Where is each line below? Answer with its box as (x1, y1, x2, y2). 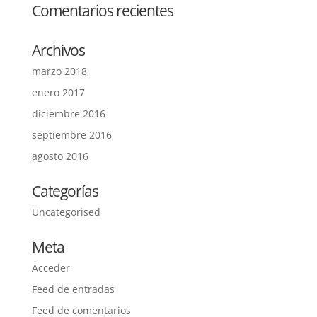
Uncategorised (31, 205, 100, 219)
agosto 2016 (31, 149, 88, 163)
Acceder (31, 261, 70, 275)
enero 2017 (31, 86, 85, 99)
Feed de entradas (31, 282, 115, 296)
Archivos (31, 40, 85, 60)
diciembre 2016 (31, 107, 105, 120)
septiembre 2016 (31, 128, 112, 142)
